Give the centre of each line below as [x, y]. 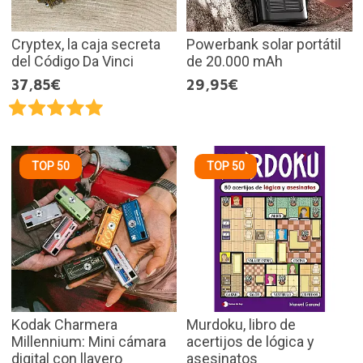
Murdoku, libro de [241, 324]
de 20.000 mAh [235, 62]
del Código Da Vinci [72, 62]
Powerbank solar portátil [264, 45]
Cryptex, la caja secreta [85, 45]
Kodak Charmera [64, 324]
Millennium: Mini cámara [88, 341]
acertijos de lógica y [250, 341]
